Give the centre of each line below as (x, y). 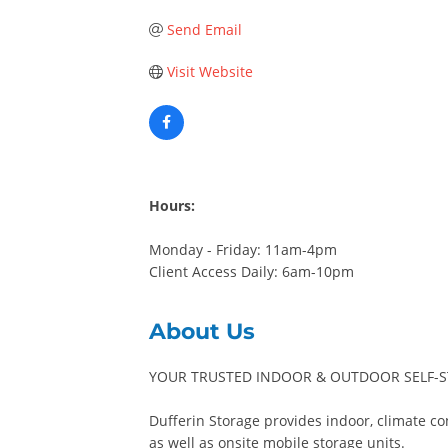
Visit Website (209, 71)
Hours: (172, 205)
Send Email (204, 29)
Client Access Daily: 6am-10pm (252, 271)
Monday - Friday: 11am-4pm (243, 249)
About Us (202, 331)
